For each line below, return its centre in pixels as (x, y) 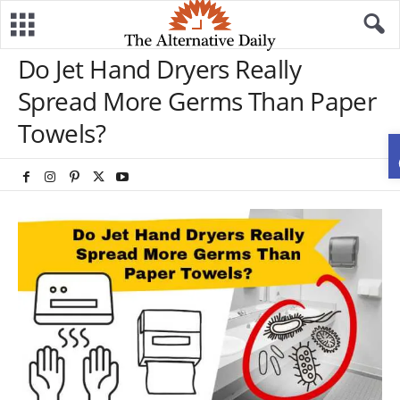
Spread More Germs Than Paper (197, 101)
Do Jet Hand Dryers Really (160, 69)
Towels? (62, 133)
